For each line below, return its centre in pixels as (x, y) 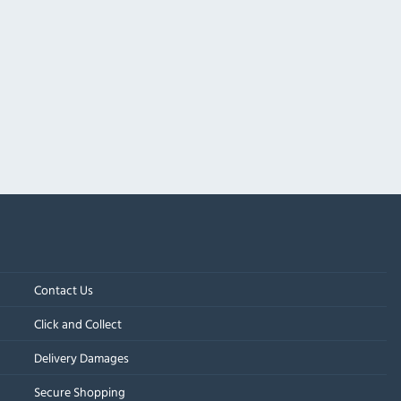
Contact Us (64, 290)
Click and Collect (78, 324)
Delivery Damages (82, 358)
